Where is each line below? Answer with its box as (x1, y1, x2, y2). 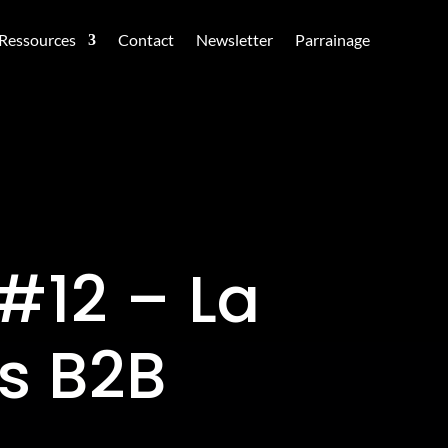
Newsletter (195, 30, 273, 49)
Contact (117, 30, 174, 49)
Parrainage (294, 30, 370, 49)
